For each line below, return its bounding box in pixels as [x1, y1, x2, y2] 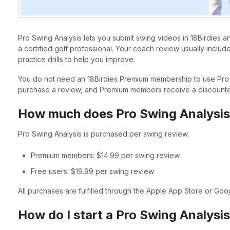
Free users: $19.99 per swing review [30, 166, 154, 176]
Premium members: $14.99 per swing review [30, 150, 180, 160]
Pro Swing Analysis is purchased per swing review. [17, 129, 189, 138]
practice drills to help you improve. [17, 55, 135, 64]
